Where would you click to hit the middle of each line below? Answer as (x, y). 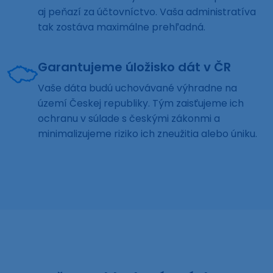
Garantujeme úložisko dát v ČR (134, 67)
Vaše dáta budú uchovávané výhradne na (137, 88)
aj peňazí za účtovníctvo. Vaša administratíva (147, 12)
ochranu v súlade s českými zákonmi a (129, 119)
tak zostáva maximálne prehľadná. (122, 27)
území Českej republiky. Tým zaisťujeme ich (141, 104)
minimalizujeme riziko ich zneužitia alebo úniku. (147, 134)
